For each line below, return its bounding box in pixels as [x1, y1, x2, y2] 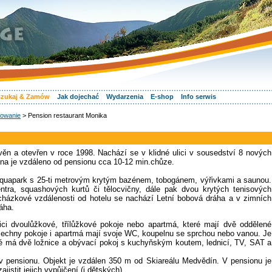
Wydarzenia [106, 93, 143, 100]
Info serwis [181, 93, 216, 100]
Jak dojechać [57, 93, 99, 100]
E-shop [151, 93, 174, 100]
